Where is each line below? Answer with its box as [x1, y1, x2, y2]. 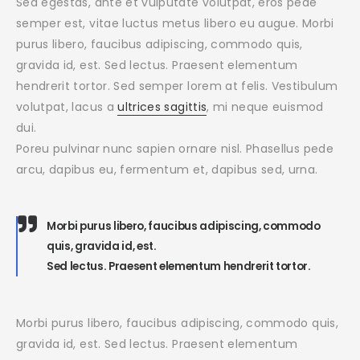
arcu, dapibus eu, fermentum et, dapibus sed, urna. [16, 162, 318, 178]
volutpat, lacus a [16, 99, 118, 116]
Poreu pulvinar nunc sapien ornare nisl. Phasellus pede [16, 141, 333, 157]
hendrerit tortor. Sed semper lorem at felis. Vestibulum [16, 78, 338, 95]
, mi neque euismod [207, 99, 324, 116]
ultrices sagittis [117, 99, 207, 116]
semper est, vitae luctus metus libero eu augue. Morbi [16, 15, 334, 32]
